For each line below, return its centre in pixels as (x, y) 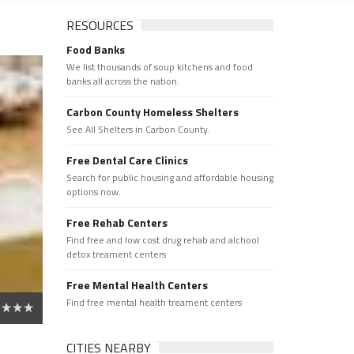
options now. (93, 192)
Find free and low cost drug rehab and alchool (162, 240)
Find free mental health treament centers (154, 302)
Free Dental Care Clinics (127, 160)
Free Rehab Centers (117, 222)
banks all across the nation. (122, 81)
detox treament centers (116, 254)
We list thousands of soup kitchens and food (159, 67)
